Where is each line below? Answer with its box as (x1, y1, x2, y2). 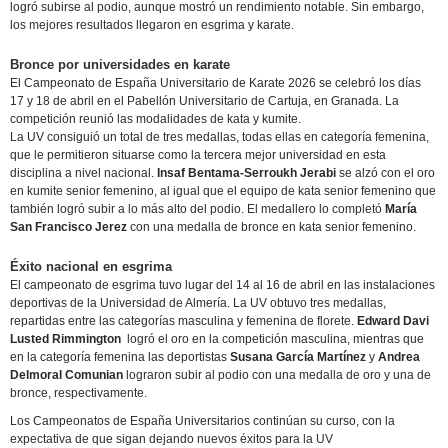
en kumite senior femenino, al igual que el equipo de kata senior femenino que (10, 183, 437, 198)
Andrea (378, 349, 421, 364)
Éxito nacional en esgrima (10, 258, 173, 274)
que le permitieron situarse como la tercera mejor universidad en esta (10, 147, 387, 162)
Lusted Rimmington (10, 331, 122, 346)
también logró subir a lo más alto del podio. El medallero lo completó (10, 201, 386, 216)
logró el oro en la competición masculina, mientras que (121, 331, 425, 346)
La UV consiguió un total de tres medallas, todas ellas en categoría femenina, (10, 129, 430, 144)
